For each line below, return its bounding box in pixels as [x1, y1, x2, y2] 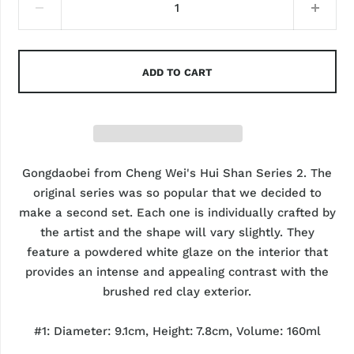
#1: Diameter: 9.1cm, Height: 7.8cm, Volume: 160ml [33, 323, 321, 338]
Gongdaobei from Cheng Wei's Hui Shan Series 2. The [22, 165, 333, 180]
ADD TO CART [142, 66, 213, 78]
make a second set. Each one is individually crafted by [18, 205, 336, 220]
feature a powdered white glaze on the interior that [26, 244, 328, 259]
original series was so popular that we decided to [32, 185, 322, 200]
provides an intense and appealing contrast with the [25, 264, 330, 279]
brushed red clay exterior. [103, 284, 252, 299]
